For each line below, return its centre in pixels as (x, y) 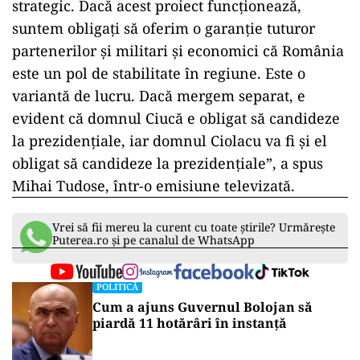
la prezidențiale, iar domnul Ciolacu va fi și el (170, 140)
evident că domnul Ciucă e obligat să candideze (176, 118)
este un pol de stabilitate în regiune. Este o (159, 73)
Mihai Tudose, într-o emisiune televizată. (153, 185)
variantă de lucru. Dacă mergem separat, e (159, 95)
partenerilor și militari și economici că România (178, 50)
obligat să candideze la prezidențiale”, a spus (168, 163)
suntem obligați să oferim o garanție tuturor (164, 28)
